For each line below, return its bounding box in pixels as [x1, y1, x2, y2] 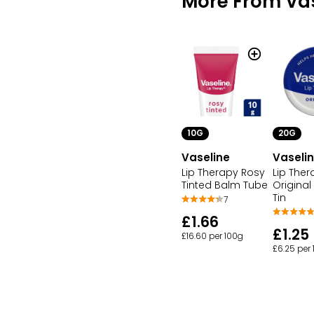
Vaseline [182, 150, 230, 165]
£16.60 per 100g [182, 231, 243, 243]
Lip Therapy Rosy [182, 165, 265, 180]
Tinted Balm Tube [182, 178, 268, 193]
